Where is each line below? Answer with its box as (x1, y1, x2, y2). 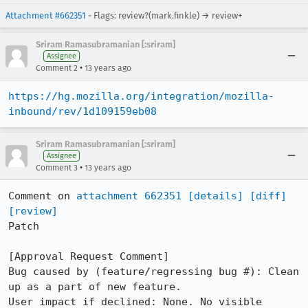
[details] (188, 190, 243, 202)
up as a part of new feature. (8, 280, 181, 293)
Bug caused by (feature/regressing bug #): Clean (8, 265, 299, 278)
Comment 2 (36, 63, 78, 73)
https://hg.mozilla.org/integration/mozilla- (8, 90, 274, 102)
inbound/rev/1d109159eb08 (8, 105, 157, 118)
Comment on (8, 190, 76, 202)
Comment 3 (36, 163, 78, 173)
